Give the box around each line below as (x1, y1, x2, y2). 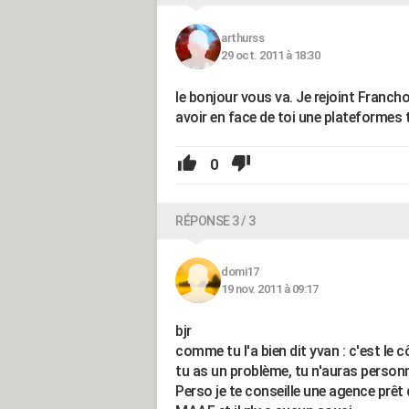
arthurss (221, 31, 264, 45)
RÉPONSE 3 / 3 (175, 214, 256, 228)
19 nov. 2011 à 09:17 (221, 282, 318, 296)
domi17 (221, 265, 258, 278)
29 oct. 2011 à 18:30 (221, 48, 320, 62)
